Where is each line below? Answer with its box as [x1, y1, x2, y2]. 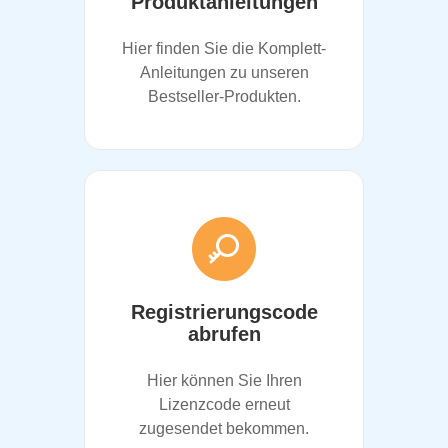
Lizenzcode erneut [158, 396, 290, 413]
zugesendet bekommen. [139, 420, 309, 437]
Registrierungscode [130, 301, 318, 323]
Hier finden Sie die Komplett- [122, 40, 326, 57]
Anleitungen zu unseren [139, 64, 309, 81]
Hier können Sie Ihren [146, 372, 302, 389]
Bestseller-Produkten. [147, 88, 301, 105]
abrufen [187, 323, 261, 345]
